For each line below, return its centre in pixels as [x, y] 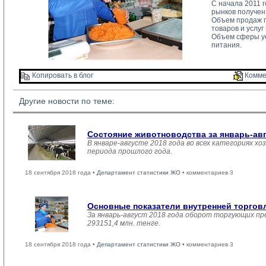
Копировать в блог [62, 76]
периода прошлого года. [130, 151]
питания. [227, 45]
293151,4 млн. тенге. [124, 223]
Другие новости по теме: [67, 101]
